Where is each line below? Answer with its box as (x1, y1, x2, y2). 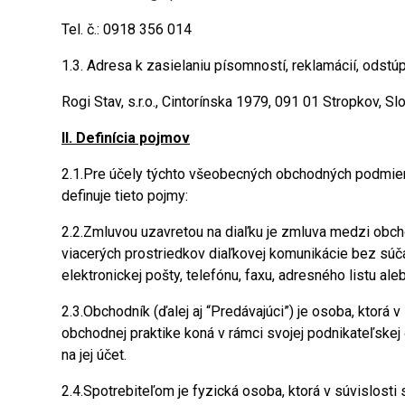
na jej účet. (61, 345, 127, 363)
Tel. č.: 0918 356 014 (61, 20, 192, 38)
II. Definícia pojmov (61, 128, 190, 146)
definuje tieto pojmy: (61, 186, 188, 204)
